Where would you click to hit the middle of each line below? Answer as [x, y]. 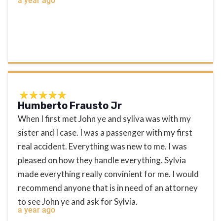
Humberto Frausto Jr [70, 105]
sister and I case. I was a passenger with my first [105, 132]
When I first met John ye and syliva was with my [104, 118]
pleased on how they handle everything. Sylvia [102, 160]
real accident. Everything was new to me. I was [102, 146]
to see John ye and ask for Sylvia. [78, 201]
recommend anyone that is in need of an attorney [108, 187]
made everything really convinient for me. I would [108, 174]
